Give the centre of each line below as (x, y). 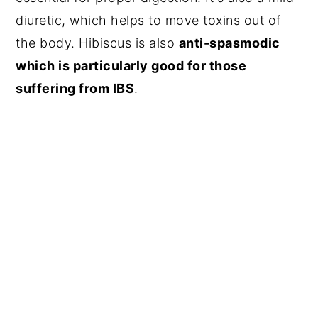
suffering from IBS (75, 88)
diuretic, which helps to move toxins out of (148, 20)
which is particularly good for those (131, 65)
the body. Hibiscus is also (97, 43)
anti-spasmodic (229, 43)
